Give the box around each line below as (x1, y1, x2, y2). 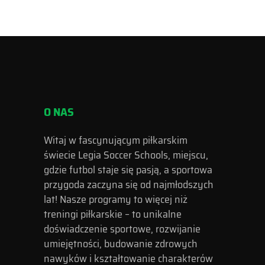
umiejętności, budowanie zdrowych (44, 235, 198, 253)
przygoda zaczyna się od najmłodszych (44, 176, 214, 193)
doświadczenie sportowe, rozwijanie (44, 221, 201, 238)
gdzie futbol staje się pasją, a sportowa (44, 161, 212, 179)
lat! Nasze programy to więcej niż (44, 191, 188, 208)
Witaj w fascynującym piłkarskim (44, 132, 188, 149)
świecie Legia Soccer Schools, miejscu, (44, 147, 208, 164)
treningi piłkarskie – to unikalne (44, 206, 182, 223)
